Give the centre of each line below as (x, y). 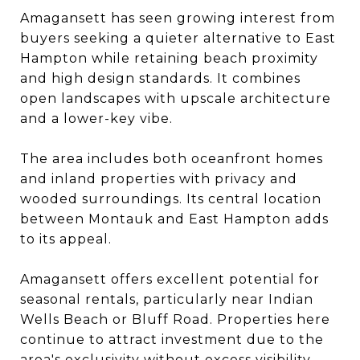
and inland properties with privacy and (159, 179)
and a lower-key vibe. (96, 119)
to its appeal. (66, 239)
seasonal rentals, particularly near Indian (167, 299)
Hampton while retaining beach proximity (169, 58)
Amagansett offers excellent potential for (170, 279)
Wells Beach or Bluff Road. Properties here (175, 319)
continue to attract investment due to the (172, 340)
